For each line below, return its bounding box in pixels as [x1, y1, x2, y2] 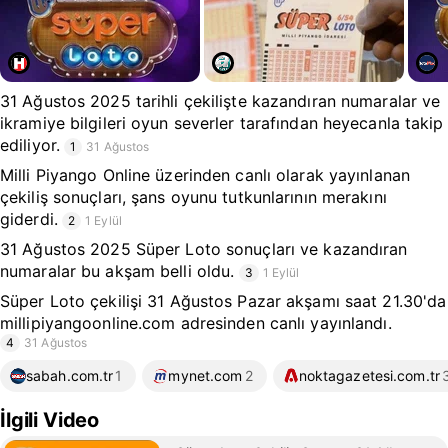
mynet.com [168, 367, 243, 384]
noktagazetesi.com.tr [298, 367, 440, 384]
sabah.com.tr [26, 367, 114, 384]
